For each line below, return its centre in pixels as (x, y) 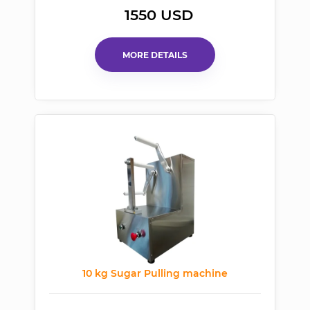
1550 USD (158, 15)
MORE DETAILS (155, 55)
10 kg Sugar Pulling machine (155, 274)
